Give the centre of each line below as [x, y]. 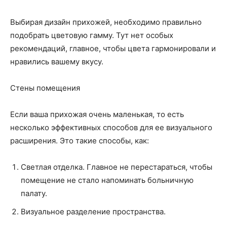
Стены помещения [45, 88]
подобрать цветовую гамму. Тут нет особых [92, 35]
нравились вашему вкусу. [57, 62]
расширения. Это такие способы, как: [80, 141]
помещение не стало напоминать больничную [107, 180]
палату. [34, 193]
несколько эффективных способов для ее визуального [111, 127]
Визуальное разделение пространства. [93, 212]
